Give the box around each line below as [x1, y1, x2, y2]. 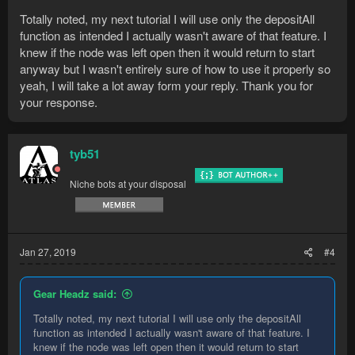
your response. [20, 93, 97, 110]
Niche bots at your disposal [70, 176, 186, 190]
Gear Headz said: [33, 285, 116, 301]
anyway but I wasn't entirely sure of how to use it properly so [20, 59, 330, 77]
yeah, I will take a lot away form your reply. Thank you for [20, 76, 313, 94]
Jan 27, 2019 [20, 244, 76, 258]
